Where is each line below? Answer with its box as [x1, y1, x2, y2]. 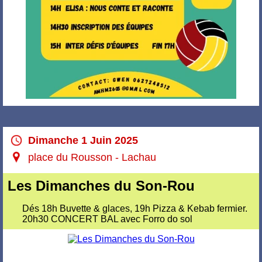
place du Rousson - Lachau [28, 151, 156, 163]
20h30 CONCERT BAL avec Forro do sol [22, 214, 192, 224]
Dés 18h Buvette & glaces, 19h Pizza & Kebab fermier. [22, 204, 247, 213]
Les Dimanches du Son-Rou [8, 178, 195, 194]
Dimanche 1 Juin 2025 [28, 135, 138, 146]
